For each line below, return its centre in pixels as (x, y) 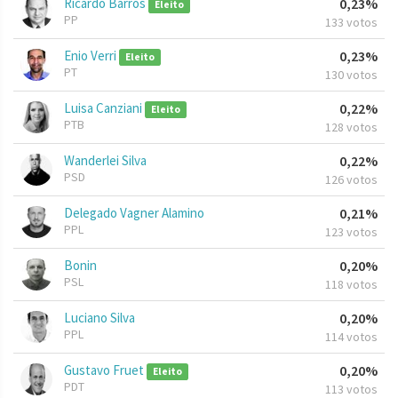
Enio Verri (92, 56)
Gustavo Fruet (105, 370)
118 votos (351, 285)
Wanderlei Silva (105, 161)
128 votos (351, 127)
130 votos (351, 75)
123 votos (351, 232)
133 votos (351, 23)
